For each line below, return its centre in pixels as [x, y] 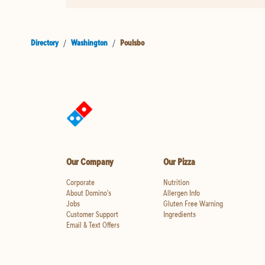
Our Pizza [179, 161]
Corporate [80, 182]
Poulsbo [132, 43]
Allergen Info [181, 193]
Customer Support [92, 214]
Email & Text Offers [93, 225]
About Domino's [89, 193]
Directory [45, 43]
